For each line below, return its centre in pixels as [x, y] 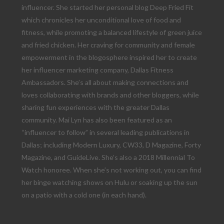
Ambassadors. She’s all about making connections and [105, 82]
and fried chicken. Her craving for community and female [108, 44]
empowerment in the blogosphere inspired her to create [109, 57]
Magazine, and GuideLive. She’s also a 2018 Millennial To [108, 157]
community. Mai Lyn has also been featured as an [96, 119]
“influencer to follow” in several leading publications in [105, 132]
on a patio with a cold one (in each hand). [84, 194]
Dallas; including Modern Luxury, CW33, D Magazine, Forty [111, 144]
